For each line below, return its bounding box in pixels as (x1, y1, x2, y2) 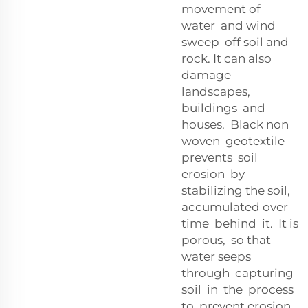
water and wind (181, 18, 276, 32)
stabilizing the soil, (181, 183, 293, 197)
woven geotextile (181, 133, 285, 148)
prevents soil (181, 150, 261, 164)
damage (181, 67, 234, 82)
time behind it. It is (181, 216, 301, 230)
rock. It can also (181, 51, 272, 65)
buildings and (181, 100, 268, 115)
